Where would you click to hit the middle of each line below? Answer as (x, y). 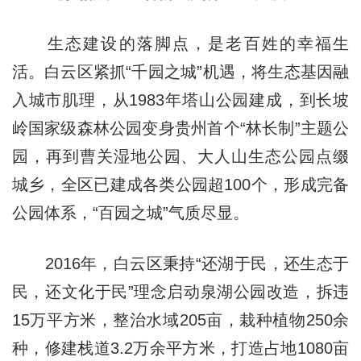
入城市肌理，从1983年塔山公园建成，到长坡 (180, 100)
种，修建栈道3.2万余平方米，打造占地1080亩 (180, 349)
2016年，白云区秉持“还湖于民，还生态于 (180, 264)
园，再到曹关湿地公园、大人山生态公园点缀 (180, 157)
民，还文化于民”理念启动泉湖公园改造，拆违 (180, 292)
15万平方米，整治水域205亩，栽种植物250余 (180, 320)
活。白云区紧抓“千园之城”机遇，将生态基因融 (180, 72)
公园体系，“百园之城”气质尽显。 (130, 213)
